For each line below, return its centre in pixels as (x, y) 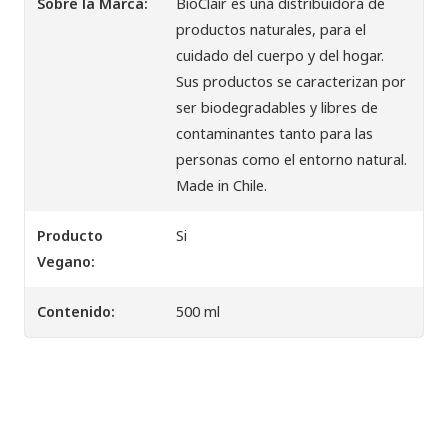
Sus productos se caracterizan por (291, 81)
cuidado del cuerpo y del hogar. (280, 55)
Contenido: (76, 311)
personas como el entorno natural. (292, 159)
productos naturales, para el (271, 29)
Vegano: (66, 261)
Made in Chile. (222, 185)
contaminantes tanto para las (275, 133)
